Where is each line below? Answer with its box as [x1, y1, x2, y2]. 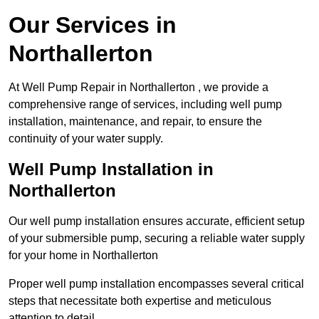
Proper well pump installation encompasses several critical [9, 278, 304, 291]
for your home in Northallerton [9, 249, 158, 262]
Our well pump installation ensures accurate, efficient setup [9, 215, 305, 228]
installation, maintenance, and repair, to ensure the [9, 115, 262, 128]
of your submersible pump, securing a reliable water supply [9, 232, 305, 245]
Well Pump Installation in [9, 159, 214, 179]
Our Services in [9, 12, 177, 38]
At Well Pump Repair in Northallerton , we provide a [9, 81, 268, 94]
